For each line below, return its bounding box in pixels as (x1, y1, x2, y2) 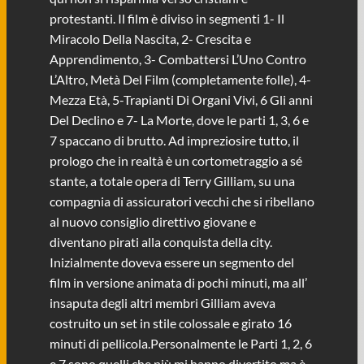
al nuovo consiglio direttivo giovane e (49, 214, 256, 230)
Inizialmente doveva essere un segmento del (49, 254, 294, 271)
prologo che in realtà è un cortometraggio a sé (49, 153, 302, 169)
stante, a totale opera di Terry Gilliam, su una (49, 173, 295, 189)
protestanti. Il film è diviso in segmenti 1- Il (49, 11, 284, 27)
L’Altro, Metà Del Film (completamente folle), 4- (49, 71, 311, 88)
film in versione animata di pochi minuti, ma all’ (49, 275, 307, 291)
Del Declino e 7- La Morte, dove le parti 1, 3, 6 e (49, 112, 309, 128)
